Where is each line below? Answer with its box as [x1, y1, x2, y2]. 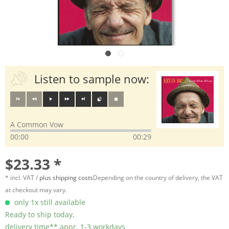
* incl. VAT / [5, 173, 39, 182]
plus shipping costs [39, 173, 93, 182]
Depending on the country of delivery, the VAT [93, 173, 223, 182]
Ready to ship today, [5, 210, 74, 219]
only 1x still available [12, 197, 85, 207]
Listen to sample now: [34, 71, 149, 86]
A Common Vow [10, 120, 63, 129]
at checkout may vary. [5, 186, 67, 194]
